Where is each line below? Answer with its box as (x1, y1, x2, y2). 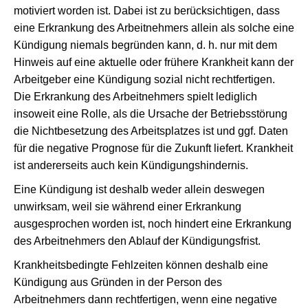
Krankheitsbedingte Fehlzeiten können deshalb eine (14, 259, 268, 271)
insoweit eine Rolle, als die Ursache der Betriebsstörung (14, 108, 287, 120)
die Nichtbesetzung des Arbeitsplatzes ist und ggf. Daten (14, 125, 288, 137)
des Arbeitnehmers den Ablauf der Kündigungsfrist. (14, 235, 261, 247)
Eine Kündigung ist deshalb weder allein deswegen (14, 184, 265, 195)
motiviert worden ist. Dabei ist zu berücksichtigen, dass (14, 5, 280, 16)
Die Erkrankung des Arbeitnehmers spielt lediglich (14, 91, 257, 102)
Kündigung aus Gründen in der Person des (14, 276, 222, 288)
